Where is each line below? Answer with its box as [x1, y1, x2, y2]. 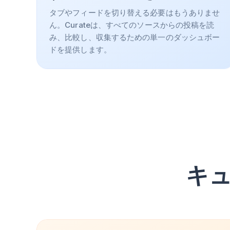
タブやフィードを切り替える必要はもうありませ [49, 8, 220, 17]
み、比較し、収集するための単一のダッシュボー [49, 32, 220, 42]
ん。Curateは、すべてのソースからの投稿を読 [49, 20, 215, 30]
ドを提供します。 [49, 45, 111, 54]
